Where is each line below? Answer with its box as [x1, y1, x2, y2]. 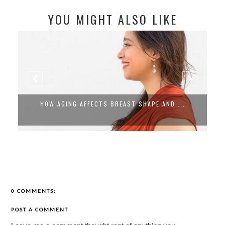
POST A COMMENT [11, 206, 69, 212]
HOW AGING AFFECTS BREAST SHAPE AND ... [40, 99, 185, 108]
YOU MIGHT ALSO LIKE [48, 10, 177, 28]
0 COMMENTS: [11, 188, 57, 194]
